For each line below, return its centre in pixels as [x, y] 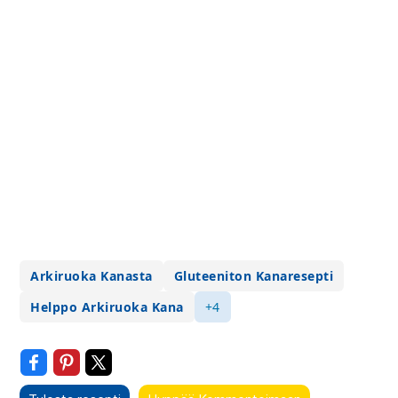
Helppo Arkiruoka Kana [107, 307]
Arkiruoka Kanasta [92, 276]
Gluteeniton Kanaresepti [254, 276]
